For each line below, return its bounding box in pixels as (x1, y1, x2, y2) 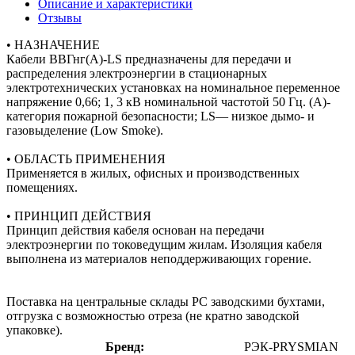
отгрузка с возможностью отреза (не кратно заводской (6, 308, 300, 323)
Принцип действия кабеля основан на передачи (6, 223, 265, 237)
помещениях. (6, 180, 78, 194)
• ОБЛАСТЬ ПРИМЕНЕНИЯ (6, 151, 166, 166)
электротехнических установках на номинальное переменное (6, 80, 340, 94)
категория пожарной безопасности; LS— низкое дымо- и (6, 109, 315, 123)
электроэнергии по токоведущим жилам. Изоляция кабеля (6, 237, 322, 251)
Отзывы (38, 10, 82, 25)
